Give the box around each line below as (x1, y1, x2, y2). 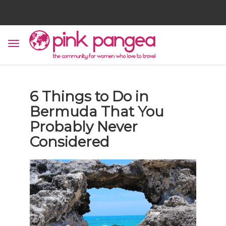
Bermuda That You (29, 102, 164, 120)
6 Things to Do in (29, 87, 149, 105)
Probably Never (29, 118, 138, 135)
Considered (29, 133, 109, 150)
